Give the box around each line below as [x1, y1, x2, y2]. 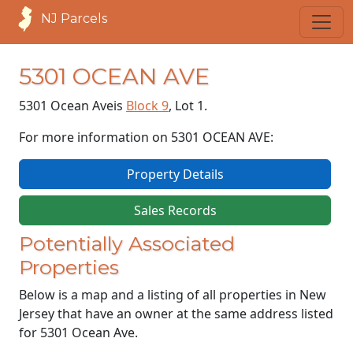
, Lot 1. [169, 97, 207, 114]
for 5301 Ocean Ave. [19, 324, 138, 341]
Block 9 [126, 97, 169, 114]
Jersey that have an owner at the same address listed [19, 305, 333, 322]
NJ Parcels [41, 11, 107, 26]
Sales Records [133, 202, 217, 219]
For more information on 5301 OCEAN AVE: [19, 128, 273, 146]
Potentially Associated [19, 232, 235, 255]
